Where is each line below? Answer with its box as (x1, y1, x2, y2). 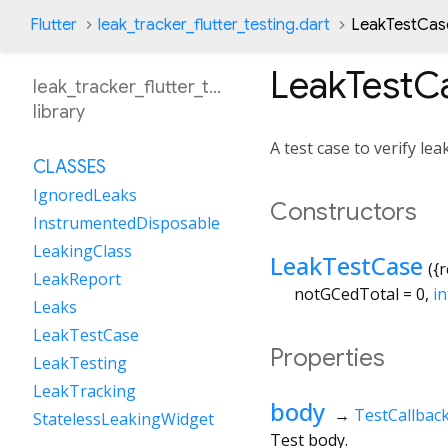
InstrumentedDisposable (33, 212, 220, 234)
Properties (270, 342, 385, 373)
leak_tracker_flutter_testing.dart (98, 15, 330, 35)
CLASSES (33, 156, 106, 178)
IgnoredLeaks (33, 184, 137, 206)
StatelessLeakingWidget (33, 408, 214, 430)
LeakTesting (33, 352, 127, 374)
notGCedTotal (294, 282, 399, 305)
